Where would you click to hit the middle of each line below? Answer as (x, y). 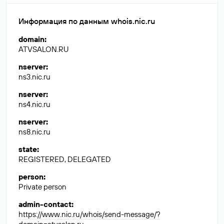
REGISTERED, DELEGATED (65, 159)
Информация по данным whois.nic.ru (87, 21)
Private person (42, 187)
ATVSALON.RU (43, 49)
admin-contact (45, 204)
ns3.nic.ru (34, 77)
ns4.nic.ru (34, 104)
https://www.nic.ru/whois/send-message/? (89, 214)
